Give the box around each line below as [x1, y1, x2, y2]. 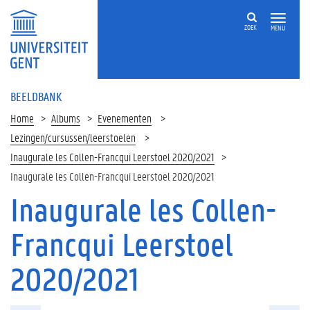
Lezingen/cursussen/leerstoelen [10, 130, 136, 145]
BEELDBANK [10, 89, 62, 104]
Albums [51, 111, 80, 125]
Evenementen [98, 111, 152, 125]
